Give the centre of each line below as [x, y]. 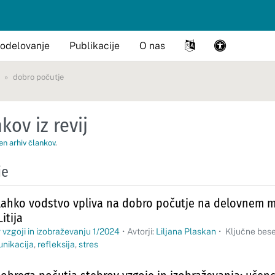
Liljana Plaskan [186, 231]
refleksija [56, 244]
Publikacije [95, 45]
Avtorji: [141, 231]
